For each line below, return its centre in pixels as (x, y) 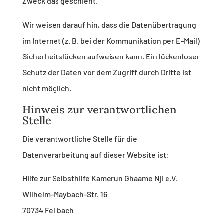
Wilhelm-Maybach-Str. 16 (64, 194)
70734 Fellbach (48, 210)
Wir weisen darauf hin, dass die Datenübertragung (109, 25)
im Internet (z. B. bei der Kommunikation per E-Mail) (111, 41)
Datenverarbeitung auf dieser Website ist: (95, 155)
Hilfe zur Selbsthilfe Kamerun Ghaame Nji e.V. (100, 178)
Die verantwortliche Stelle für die (80, 139)
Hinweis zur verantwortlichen (99, 110)
